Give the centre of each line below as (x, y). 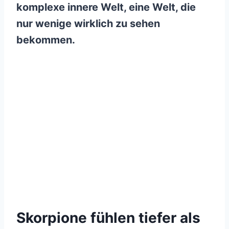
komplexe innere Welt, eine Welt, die (106, 7)
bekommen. (46, 40)
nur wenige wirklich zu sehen (88, 24)
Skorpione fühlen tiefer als (108, 217)
